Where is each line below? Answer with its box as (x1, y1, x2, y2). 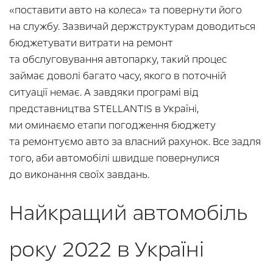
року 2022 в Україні (9, 234, 204, 264)
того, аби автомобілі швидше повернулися (9, 151, 219, 165)
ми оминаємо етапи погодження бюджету (9, 118, 216, 132)
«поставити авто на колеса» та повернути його (9, 2, 242, 17)
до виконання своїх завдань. (9, 167, 149, 182)
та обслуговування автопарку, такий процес (9, 52, 227, 66)
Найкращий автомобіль (9, 197, 248, 228)
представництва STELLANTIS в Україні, (9, 101, 199, 116)
